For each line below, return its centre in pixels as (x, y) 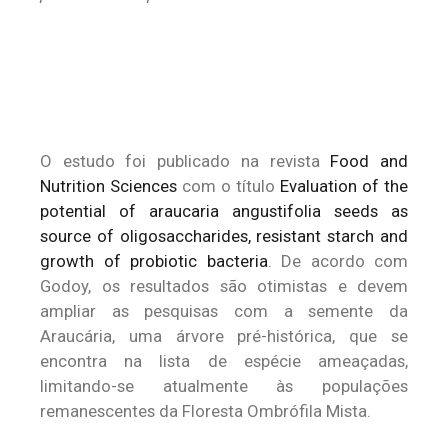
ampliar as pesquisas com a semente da (224, 311)
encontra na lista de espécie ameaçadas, (224, 361)
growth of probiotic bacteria (154, 261)
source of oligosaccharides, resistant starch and (224, 236)
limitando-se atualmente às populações (224, 386)
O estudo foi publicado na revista (185, 161)
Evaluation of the (344, 186)
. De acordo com (337, 261)
